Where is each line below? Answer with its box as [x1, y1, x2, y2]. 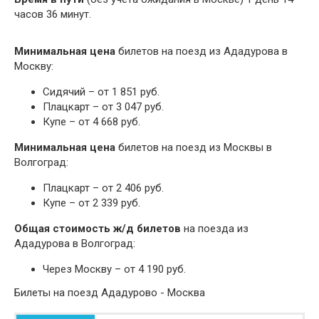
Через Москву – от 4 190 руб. [43, 263, 186, 276]
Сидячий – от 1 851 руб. [43, 85, 159, 99]
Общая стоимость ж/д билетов [14, 222, 181, 236]
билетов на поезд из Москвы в [115, 141, 272, 155]
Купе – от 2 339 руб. [43, 197, 140, 210]
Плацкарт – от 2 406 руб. [43, 182, 164, 195]
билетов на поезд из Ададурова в [115, 45, 288, 58]
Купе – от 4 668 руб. [43, 115, 140, 129]
